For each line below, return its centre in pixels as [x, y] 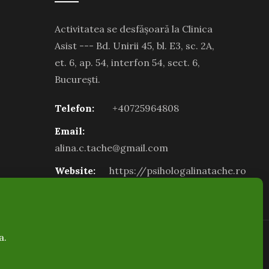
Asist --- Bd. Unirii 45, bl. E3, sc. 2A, [134, 46]
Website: [75, 171]
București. [77, 79]
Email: [70, 131]
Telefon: [74, 108]
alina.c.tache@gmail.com [111, 148]
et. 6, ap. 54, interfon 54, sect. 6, [127, 62]
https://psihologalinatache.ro [178, 171]
